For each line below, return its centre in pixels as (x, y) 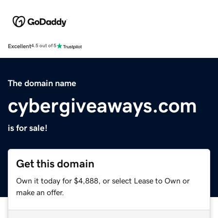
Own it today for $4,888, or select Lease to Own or (103, 180)
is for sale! (28, 128)
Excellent (19, 46)
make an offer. (40, 192)
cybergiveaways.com (102, 105)
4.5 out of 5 (44, 46)
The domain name (42, 83)
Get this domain (55, 163)
